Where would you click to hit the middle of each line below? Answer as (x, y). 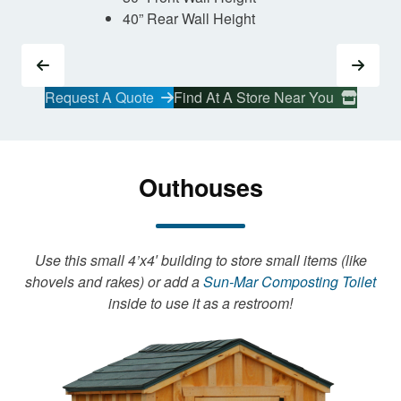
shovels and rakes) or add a (114, 282)
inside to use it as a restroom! (200, 303)
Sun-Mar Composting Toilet (290, 282)
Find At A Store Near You (253, 98)
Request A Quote (99, 98)
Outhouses (200, 188)
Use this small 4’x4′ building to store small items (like (200, 260)
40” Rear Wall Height (189, 19)
